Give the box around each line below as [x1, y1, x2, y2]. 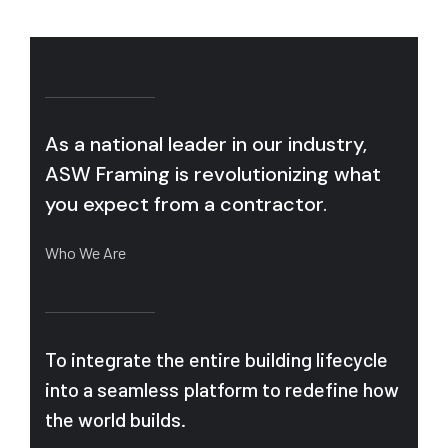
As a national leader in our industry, [45, 131, 367, 157]
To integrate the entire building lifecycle [45, 347, 388, 371]
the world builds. [45, 407, 186, 431]
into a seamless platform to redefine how [45, 377, 399, 401]
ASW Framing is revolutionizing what [45, 161, 381, 187]
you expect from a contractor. [45, 191, 327, 217]
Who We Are [45, 243, 126, 262]
